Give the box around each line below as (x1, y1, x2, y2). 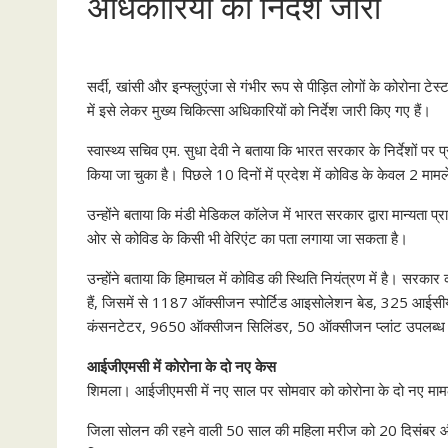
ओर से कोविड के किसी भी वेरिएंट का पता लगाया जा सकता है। (87, 228, 408, 248)
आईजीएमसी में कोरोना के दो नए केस (87, 356, 276, 376)
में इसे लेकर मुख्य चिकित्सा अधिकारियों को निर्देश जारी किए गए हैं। (87, 100, 431, 120)
